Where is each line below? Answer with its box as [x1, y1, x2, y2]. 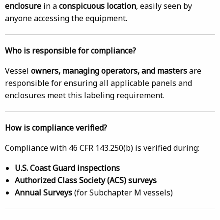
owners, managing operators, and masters [31, 65, 187, 76]
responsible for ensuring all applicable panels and [5, 78, 192, 88]
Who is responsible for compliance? [5, 45, 136, 56]
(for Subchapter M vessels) [74, 187, 173, 198]
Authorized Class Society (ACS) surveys [15, 175, 157, 186]
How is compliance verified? [5, 122, 107, 133]
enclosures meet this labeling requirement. [5, 90, 165, 101]
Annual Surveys [15, 187, 74, 198]
